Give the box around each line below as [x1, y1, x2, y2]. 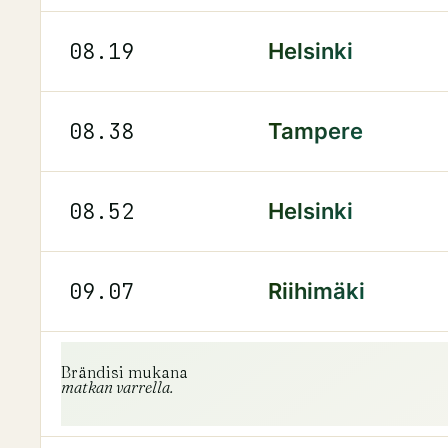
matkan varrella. [61, 377, 173, 398]
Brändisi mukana [61, 362, 188, 383]
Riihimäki [268, 277, 365, 304]
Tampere [268, 117, 363, 144]
